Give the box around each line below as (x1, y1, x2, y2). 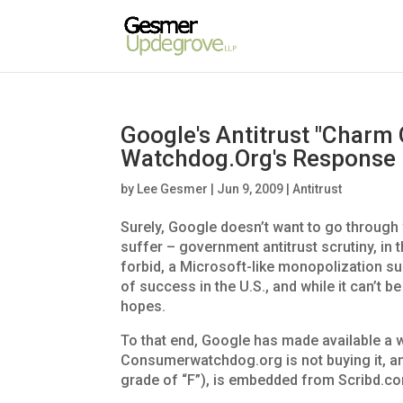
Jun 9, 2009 (217, 182, 284, 196)
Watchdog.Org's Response (121, 145, 397, 172)
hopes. (121, 298, 166, 315)
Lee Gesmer (137, 182, 209, 196)
